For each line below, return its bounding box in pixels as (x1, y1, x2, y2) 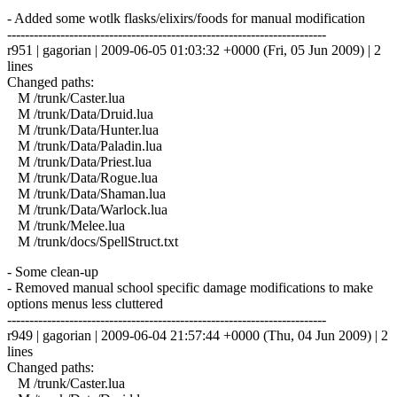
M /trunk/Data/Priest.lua (7, 153, 152, 169)
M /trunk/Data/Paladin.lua (7, 137, 162, 153)
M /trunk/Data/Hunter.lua (7, 121, 159, 137)
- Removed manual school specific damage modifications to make (7, 279, 373, 295)
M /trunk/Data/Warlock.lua (7, 201, 167, 217)
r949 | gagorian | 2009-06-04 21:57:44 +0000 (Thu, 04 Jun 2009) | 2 (7, 327, 388, 343)
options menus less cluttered (7, 295, 163, 311)
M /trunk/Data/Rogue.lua (7, 169, 158, 185)
